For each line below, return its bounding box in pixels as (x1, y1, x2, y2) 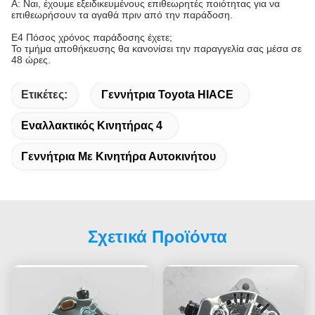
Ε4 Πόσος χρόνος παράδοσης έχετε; (11, 31, 172, 43)
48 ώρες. (11, 53, 51, 65)
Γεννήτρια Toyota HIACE (101, 88, 233, 101)
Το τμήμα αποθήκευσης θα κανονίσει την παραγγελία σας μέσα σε (11, 42, 302, 54)
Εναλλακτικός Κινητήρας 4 (21, 119, 162, 131)
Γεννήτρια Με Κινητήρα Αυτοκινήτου (21, 150, 216, 162)
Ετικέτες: (21, 88, 67, 101)
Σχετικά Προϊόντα (88, 226, 227, 246)
